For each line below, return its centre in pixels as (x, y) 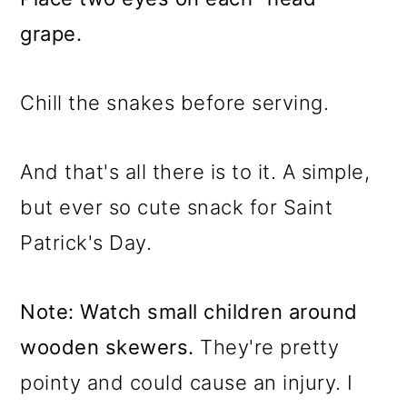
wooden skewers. (107, 347)
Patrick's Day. (86, 243)
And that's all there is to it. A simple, (195, 172)
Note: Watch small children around (189, 312)
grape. (51, 34)
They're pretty (267, 347)
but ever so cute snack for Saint (177, 207)
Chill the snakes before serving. (175, 103)
